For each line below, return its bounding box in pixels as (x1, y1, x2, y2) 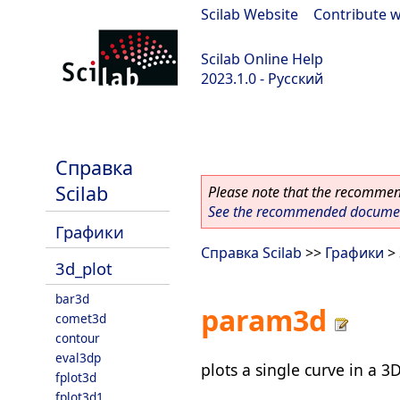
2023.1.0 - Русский (201, 69, 323, 88)
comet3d (55, 310, 106, 327)
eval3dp (55, 349, 101, 366)
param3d (201, 301, 327, 340)
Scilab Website (201, 4, 298, 24)
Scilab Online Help (201, 49, 323, 69)
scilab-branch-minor (9, 116, 146, 136)
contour (55, 329, 100, 346)
